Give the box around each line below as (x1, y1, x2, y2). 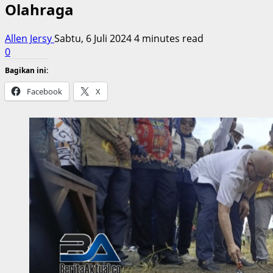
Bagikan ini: (5, 65, 48, 76)
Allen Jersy (5, 31, 54, 45)
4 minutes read (134, 31, 204, 45)
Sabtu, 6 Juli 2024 (54, 31, 134, 45)
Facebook (27, 85, 62, 97)
